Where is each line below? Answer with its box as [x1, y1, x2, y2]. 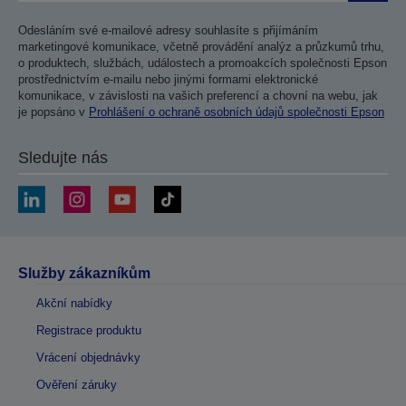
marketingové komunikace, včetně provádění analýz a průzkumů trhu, [18, 40, 384, 54]
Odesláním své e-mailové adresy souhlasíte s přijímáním [18, 24, 318, 38]
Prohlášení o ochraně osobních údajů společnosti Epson [89, 105, 384, 120]
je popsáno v [18, 105, 89, 120]
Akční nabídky [36, 296, 112, 311]
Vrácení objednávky [36, 351, 140, 365]
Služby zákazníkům [18, 266, 150, 282]
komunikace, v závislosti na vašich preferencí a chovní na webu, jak [18, 89, 378, 103]
